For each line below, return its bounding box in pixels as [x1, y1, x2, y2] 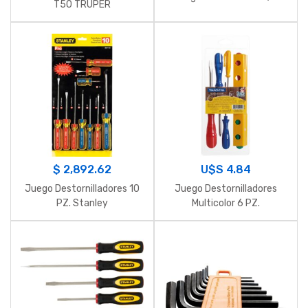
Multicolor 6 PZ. [192, 197, 260, 210]
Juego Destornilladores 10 [25, 183, 140, 195]
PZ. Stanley [56, 197, 108, 210]
